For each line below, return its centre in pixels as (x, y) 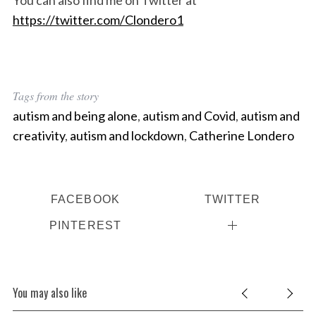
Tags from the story (55, 95)
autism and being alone (75, 115)
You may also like (49, 292)
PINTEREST (85, 225)
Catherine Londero (241, 135)
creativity (38, 135)
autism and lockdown (127, 135)
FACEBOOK (85, 199)
